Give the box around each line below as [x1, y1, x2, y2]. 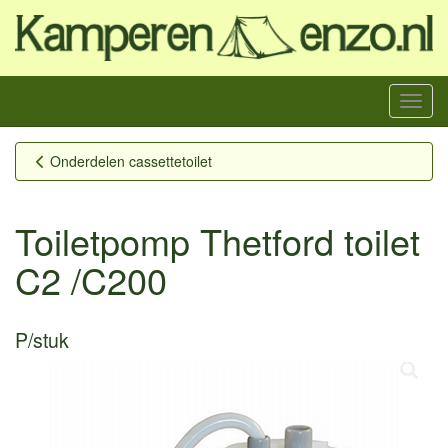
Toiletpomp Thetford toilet [15, 214, 420, 266]
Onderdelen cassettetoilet [50, 150, 212, 171]
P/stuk [15, 325, 69, 354]
